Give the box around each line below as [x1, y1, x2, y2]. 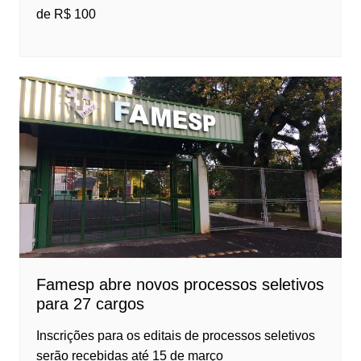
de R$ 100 [35, 7, 96, 22]
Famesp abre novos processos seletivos [35, 276, 324, 294]
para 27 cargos [35, 295, 144, 313]
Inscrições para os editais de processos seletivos [35, 329, 315, 343]
